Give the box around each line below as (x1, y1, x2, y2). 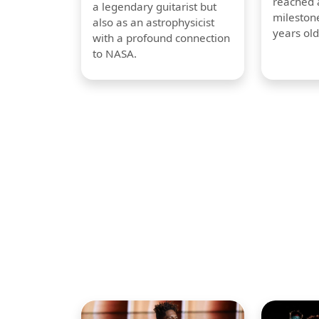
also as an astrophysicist (93, 15, 214, 30)
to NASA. (93, 46, 137, 61)
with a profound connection (93, 31, 230, 46)
